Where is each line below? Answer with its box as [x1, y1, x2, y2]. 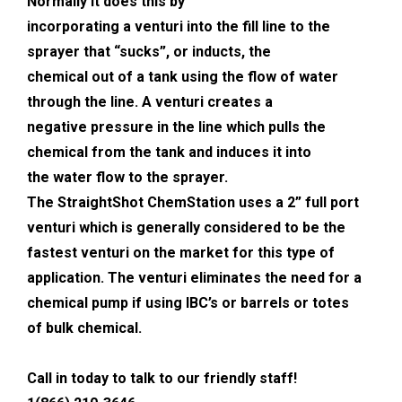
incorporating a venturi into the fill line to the [27, 17, 330, 35]
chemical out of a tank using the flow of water [27, 67, 338, 85]
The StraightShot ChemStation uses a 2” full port [27, 193, 359, 211]
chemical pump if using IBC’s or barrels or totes [27, 293, 349, 311]
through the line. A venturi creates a [27, 92, 273, 110]
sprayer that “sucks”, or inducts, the [27, 42, 271, 60]
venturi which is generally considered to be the [27, 218, 345, 236]
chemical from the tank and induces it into [27, 143, 311, 161]
